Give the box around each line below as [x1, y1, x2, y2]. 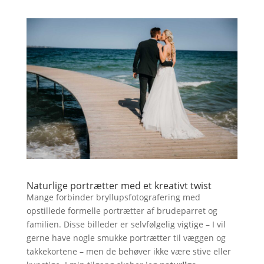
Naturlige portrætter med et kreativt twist [26, 179, 212, 192]
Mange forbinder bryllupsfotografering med [26, 191, 200, 203]
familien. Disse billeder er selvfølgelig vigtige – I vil [26, 218, 226, 230]
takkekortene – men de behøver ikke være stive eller [26, 245, 231, 257]
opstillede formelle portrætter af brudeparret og [26, 204, 217, 216]
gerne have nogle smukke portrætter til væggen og [26, 232, 226, 243]
